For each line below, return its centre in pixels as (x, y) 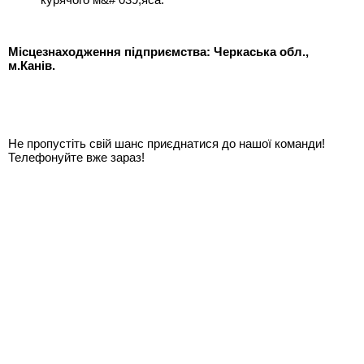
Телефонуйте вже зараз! (76, 158)
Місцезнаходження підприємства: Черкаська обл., (158, 52)
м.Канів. (32, 66)
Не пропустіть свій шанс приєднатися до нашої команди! (167, 144)
